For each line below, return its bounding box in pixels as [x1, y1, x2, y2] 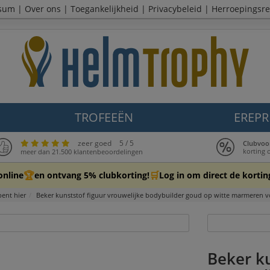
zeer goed [78, 137, 111, 148]
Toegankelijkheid [71, 3, 139, 14]
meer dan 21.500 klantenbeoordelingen [20, 146, 143, 156]
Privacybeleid [148, 3, 202, 14]
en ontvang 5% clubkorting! [34, 169, 149, 181]
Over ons [25, 3, 61, 14]
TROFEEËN [74, 109, 133, 125]
